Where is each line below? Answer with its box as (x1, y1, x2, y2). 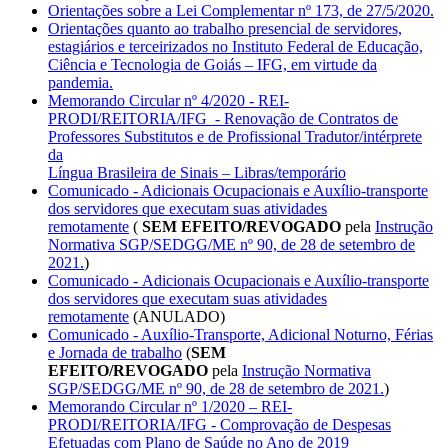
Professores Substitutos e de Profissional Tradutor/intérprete (48, 128, 422, 146)
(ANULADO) (129, 308, 225, 326)
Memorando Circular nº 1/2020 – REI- (48, 398, 292, 416)
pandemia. (48, 74, 113, 92)
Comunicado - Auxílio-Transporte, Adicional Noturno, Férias (48, 326, 433, 344)
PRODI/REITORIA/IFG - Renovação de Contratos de (48, 110, 398, 128)
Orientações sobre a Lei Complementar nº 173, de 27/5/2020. (48, 2, 434, 20)
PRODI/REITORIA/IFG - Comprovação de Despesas (48, 416, 391, 434)
